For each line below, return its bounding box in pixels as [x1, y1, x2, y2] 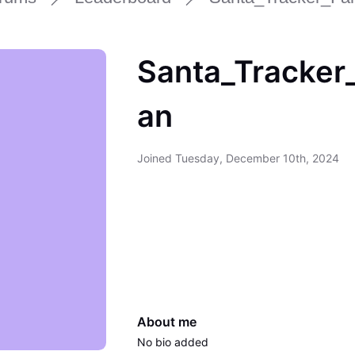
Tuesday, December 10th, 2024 [174, 151, 339, 165]
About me [136, 313, 197, 330]
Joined [136, 151, 175, 165]
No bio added [136, 335, 208, 349]
